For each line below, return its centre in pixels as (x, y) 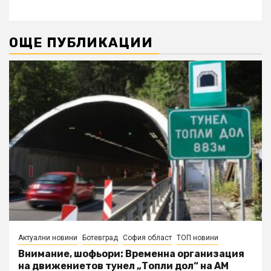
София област (147, 238)
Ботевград (100, 238)
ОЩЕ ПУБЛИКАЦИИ (81, 43)
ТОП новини (198, 238)
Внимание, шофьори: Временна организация (131, 254)
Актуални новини (48, 238)
